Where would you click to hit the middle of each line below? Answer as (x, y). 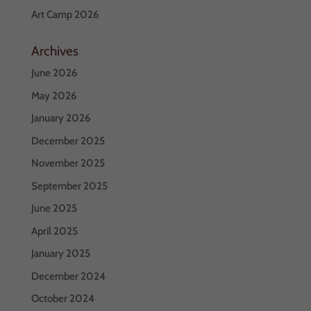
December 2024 (68, 276)
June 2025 (54, 208)
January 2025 (60, 253)
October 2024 (62, 299)
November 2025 (68, 163)
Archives (54, 51)
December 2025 (68, 141)
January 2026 (60, 118)
